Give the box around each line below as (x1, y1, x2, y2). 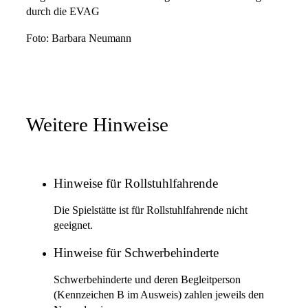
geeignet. (54, 219, 93, 232)
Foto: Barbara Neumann (26, 32, 131, 45)
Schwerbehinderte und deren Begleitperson (54, 274, 241, 287)
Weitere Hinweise (26, 114, 168, 136)
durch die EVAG (26, 5, 100, 19)
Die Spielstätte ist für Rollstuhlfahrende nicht (54, 204, 247, 217)
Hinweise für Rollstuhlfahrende (54, 176, 218, 190)
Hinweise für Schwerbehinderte (54, 245, 219, 260)
